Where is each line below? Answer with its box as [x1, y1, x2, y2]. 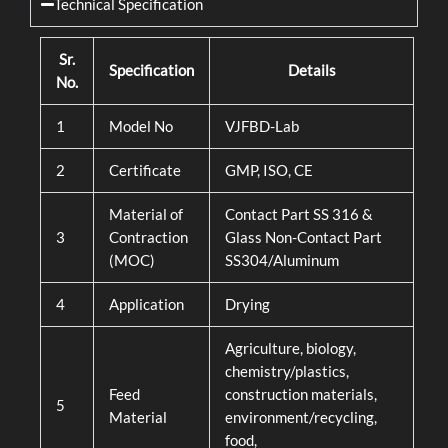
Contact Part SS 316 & [224, 206, 373, 224]
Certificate [108, 162, 181, 180]
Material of [108, 206, 183, 224]
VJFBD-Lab [224, 118, 299, 136]
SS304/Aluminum [224, 252, 339, 270]
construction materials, [224, 386, 377, 404]
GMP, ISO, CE [224, 162, 313, 180]
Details [287, 62, 336, 80]
